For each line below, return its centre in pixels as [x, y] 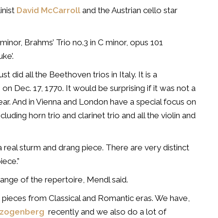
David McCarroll [48, 10]
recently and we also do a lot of [106, 212]
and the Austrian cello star [129, 10]
